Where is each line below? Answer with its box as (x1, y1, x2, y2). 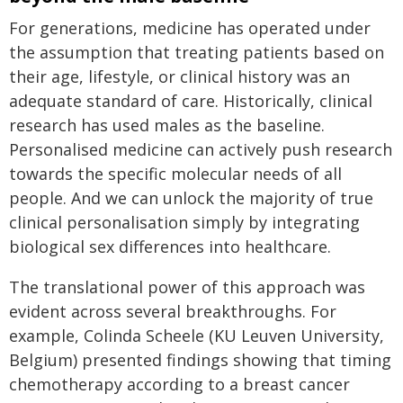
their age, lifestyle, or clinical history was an (9, 66, 350, 87)
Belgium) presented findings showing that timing (9, 349, 391, 371)
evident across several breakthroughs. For (9, 300, 336, 322)
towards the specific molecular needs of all (9, 163, 342, 184)
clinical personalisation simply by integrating (9, 211, 360, 233)
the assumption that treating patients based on (9, 41, 384, 63)
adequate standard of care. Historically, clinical (9, 90, 372, 112)
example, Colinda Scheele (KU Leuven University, (9, 325, 384, 346)
